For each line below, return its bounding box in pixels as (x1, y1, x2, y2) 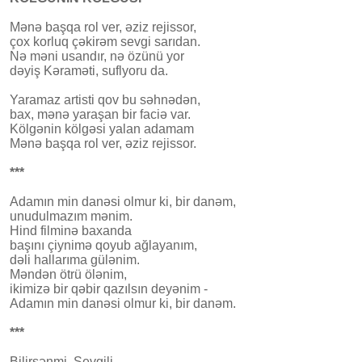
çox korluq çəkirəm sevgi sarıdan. (10, 34, 200, 48)
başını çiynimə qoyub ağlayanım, (10, 238, 197, 252)
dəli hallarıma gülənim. (10, 252, 140, 267)
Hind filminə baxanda (10, 223, 132, 238)
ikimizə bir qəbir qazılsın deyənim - (10, 281, 208, 296)
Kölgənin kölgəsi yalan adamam (10, 121, 194, 136)
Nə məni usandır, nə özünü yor (10, 48, 184, 63)
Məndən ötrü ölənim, (10, 267, 127, 281)
